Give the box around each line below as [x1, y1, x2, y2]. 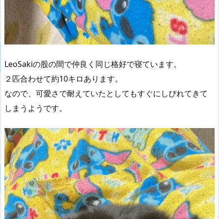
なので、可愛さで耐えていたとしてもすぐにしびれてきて [4, 88, 208, 99]
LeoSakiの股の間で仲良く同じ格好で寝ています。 [4, 59, 181, 70]
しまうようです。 [4, 103, 67, 114]
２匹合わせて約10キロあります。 [4, 73, 123, 85]
